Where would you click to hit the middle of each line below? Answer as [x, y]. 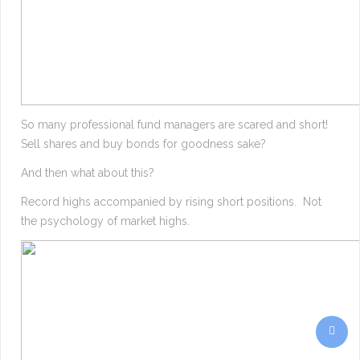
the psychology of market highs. [105, 221]
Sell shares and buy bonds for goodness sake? [143, 144]
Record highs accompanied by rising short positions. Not [171, 202]
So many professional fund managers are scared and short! [176, 125]
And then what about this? [88, 173]
